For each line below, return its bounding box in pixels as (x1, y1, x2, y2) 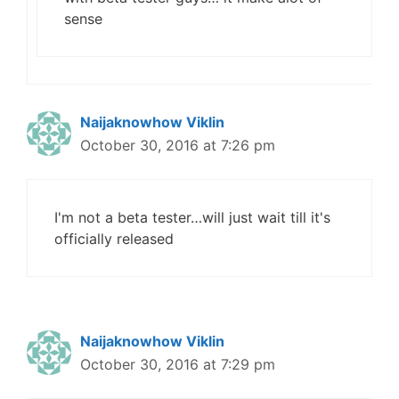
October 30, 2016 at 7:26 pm (80, 136, 275, 154)
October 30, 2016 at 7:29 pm (80, 355, 275, 373)
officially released (54, 230, 174, 248)
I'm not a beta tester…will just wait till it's (54, 208, 330, 226)
